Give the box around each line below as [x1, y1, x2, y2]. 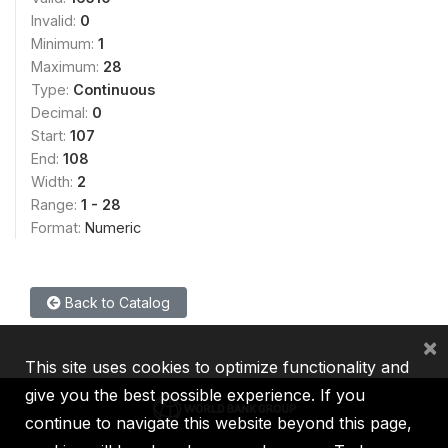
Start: [31, 127, 70, 144]
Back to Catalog [61, 294, 170, 311]
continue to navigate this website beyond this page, [25, 413, 412, 433]
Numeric [85, 219, 141, 236]
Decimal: [31, 104, 92, 121]
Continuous [73, 81, 155, 98]
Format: [31, 219, 85, 236]
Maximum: [31, 58, 103, 75]
